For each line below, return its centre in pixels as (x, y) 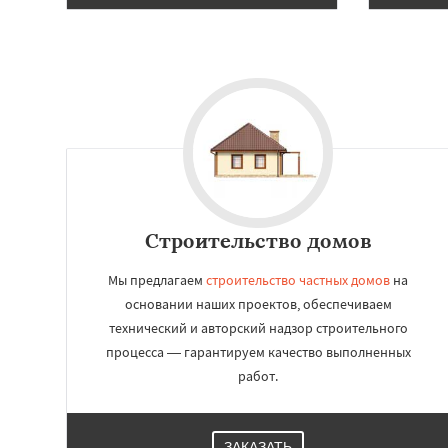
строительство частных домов (298, 280)
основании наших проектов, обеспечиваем (258, 304)
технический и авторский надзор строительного (258, 328)
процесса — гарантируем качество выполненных (258, 352)
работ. (258, 376)
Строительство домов (258, 240)
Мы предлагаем (157, 280)
